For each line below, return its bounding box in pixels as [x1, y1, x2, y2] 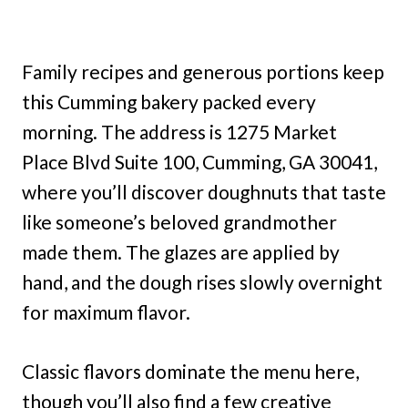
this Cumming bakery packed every [22, 90, 316, 114]
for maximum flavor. [22, 301, 190, 324]
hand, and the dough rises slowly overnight [22, 270, 382, 294]
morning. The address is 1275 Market [22, 120, 337, 144]
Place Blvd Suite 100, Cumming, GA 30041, [22, 150, 377, 174]
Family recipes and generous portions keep [22, 60, 384, 84]
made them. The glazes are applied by [22, 240, 340, 264]
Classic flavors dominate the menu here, [22, 360, 359, 383]
